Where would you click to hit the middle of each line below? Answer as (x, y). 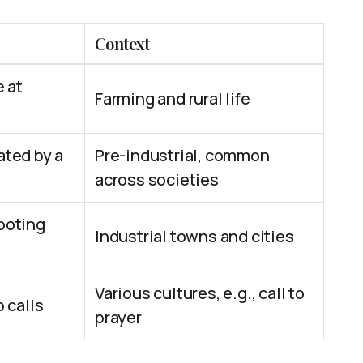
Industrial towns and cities (194, 236)
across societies (157, 179)
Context (122, 43)
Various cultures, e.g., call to (200, 293)
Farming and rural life (173, 98)
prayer (118, 317)
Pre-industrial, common (182, 155)
